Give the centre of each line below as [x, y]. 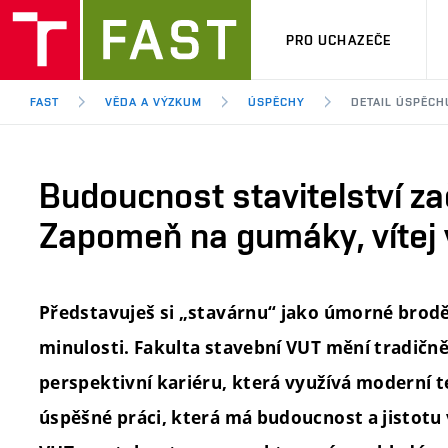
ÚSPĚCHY [277, 102]
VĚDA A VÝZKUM [153, 102]
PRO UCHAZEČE [338, 39]
